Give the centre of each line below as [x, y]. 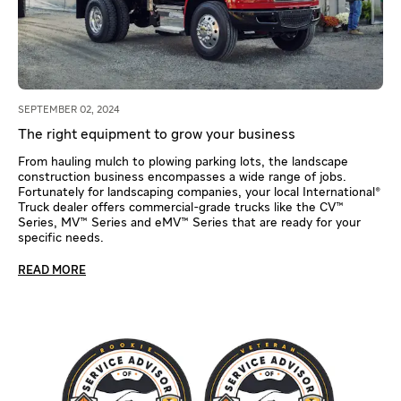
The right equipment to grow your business [157, 135]
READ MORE [52, 270]
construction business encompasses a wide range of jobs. [182, 177]
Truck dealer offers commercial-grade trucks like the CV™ [181, 207]
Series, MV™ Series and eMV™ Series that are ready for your [189, 222]
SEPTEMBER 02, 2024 [69, 109]
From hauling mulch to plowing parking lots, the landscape [183, 162]
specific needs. [61, 238]
